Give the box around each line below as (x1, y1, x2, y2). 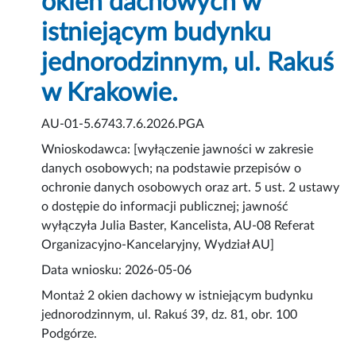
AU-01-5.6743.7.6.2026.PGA (41, 118, 205, 131)
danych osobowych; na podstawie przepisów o (41, 162, 302, 176)
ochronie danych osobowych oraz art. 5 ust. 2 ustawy (41, 181, 340, 195)
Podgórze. (41, 327, 98, 341)
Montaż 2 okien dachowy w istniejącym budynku (41, 289, 314, 303)
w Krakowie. (41, 80, 179, 106)
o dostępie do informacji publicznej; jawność (41, 200, 289, 214)
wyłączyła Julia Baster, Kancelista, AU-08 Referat (41, 219, 315, 233)
